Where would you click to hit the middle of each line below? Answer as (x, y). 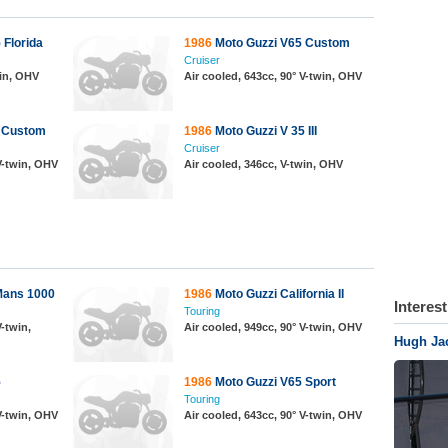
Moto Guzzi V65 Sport (274, 382)
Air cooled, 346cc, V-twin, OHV (263, 164)
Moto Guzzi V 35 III (264, 131)
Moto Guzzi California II (278, 294)
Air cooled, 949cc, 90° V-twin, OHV (273, 327)
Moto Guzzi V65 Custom (281, 43)
